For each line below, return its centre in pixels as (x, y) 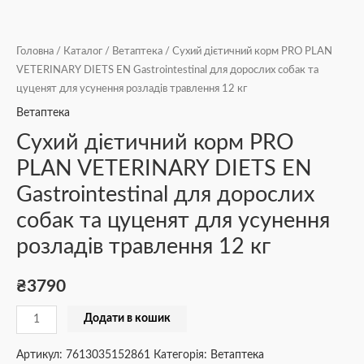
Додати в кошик (128, 318)
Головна (35, 51)
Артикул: (41, 355)
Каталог (83, 51)
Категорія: (182, 355)
